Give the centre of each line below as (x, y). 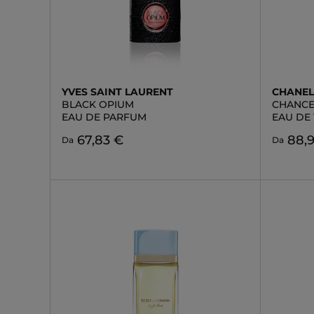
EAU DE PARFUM (104, 117)
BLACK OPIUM (98, 104)
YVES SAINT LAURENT (117, 92)
